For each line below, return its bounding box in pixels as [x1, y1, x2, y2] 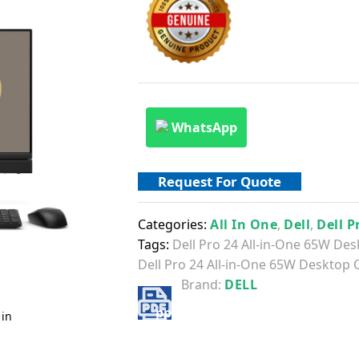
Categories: [138, 216, 211, 233]
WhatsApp [171, 119, 238, 136]
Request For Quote [158, 172, 282, 191]
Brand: [181, 276, 225, 293]
